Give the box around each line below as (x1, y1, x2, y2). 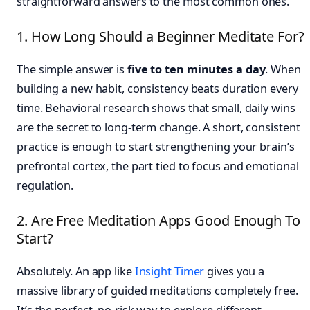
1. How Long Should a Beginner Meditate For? (17, 26, 304, 46)
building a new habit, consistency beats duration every (17, 80, 298, 96)
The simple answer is (17, 61, 127, 77)
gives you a (204, 263, 265, 279)
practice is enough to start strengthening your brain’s (17, 138, 295, 154)
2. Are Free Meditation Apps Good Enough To (17, 210, 300, 230)
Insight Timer (134, 263, 205, 279)
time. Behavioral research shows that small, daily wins (17, 100, 295, 116)
